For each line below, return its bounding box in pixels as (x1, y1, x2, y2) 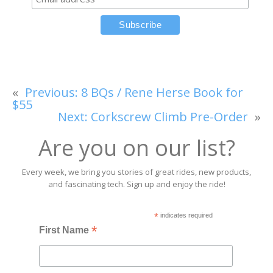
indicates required (158, 211, 213, 219)
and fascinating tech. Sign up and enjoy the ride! (48, 178, 225, 190)
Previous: (25, 83, 78, 101)
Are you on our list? (38, 133, 235, 163)
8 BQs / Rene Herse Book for (81, 83, 243, 101)
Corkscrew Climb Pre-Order (91, 108, 248, 125)
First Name (39, 224, 92, 235)
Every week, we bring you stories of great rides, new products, (22, 166, 251, 177)
